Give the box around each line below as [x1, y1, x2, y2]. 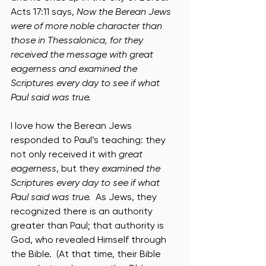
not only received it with [11, 148, 119, 160]
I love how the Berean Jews [11, 120, 134, 131]
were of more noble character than [11, 20, 164, 31]
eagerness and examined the [11, 63, 140, 74]
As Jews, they [91, 191, 159, 202]
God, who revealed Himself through [11, 234, 169, 245]
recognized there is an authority [11, 205, 155, 217]
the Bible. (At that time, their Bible [11, 248, 163, 259]
